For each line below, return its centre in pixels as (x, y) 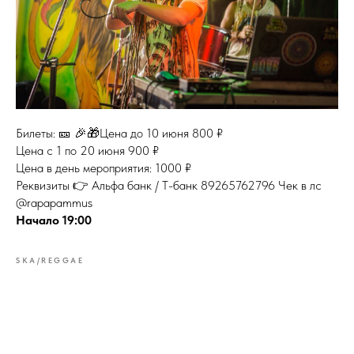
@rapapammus (54, 202)
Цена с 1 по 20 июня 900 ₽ (87, 150)
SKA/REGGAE (50, 260)
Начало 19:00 (54, 220)
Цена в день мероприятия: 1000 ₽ (104, 168)
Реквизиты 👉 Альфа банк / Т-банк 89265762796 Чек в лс (169, 185)
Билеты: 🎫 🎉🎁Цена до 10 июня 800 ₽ (119, 133)
